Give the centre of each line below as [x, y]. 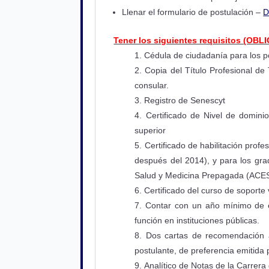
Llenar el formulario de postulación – [193, 12]
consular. [152, 85]
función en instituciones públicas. [197, 220]
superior [150, 130]
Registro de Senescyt [185, 100]
